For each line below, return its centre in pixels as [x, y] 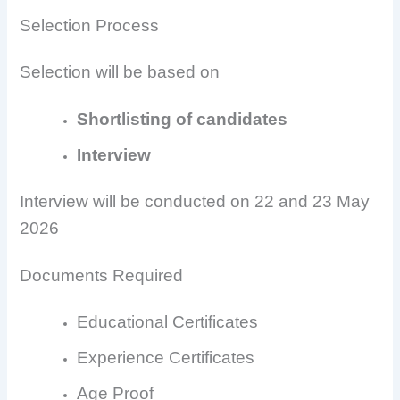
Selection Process [90, 25]
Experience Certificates [166, 358]
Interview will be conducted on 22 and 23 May [195, 201]
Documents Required [102, 276]
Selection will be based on [120, 71]
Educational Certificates [168, 322]
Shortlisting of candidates [183, 119]
